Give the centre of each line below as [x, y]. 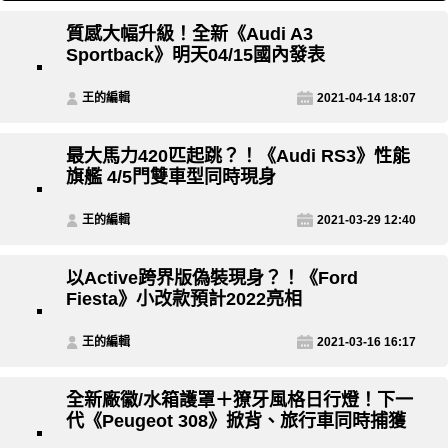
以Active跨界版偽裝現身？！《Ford [212, 278]
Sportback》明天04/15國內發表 [195, 55]
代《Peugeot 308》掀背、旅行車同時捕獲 [236, 421]
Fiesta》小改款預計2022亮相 [184, 299]
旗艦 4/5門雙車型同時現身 [171, 177]
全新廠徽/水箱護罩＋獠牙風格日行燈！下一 [239, 400]
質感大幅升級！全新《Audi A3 [189, 34]
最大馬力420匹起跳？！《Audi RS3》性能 [238, 156]
